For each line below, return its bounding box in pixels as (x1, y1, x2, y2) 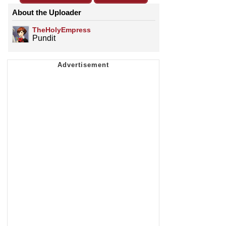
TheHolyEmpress (32, 26, 91, 34)
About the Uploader (12, 8, 81, 17)
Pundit (32, 34, 55, 43)
